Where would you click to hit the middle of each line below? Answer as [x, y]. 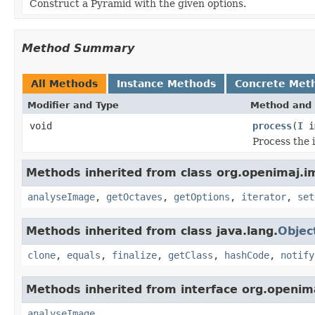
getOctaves [134, 197]
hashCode [247, 255]
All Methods [64, 83]
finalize [134, 255]
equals [84, 255]
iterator [264, 197]
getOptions [202, 197]
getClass [191, 255]
